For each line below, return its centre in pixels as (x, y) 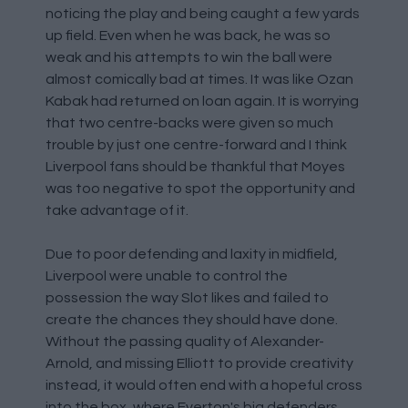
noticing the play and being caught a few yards (203, 13)
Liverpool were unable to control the (167, 275)
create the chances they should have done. (192, 319)
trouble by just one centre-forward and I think (196, 144)
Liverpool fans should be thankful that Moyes (195, 166)
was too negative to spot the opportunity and (200, 188)
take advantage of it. (117, 210)
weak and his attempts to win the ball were (189, 57)
